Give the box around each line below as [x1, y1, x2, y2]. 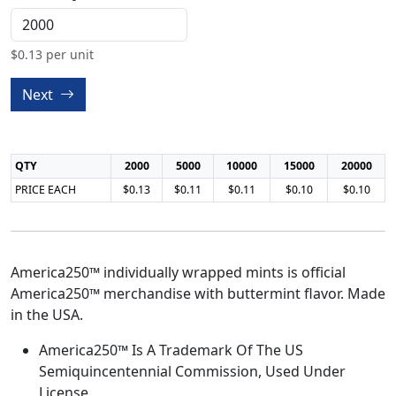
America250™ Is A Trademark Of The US [39, 340, 303, 360]
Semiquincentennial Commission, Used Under [39, 362, 346, 381]
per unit [42, 46, 94, 63]
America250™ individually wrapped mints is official [11, 263, 346, 282]
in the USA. [11, 305, 83, 324]
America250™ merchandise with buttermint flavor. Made [11, 284, 385, 303]
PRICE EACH [15, 182, 76, 197]
